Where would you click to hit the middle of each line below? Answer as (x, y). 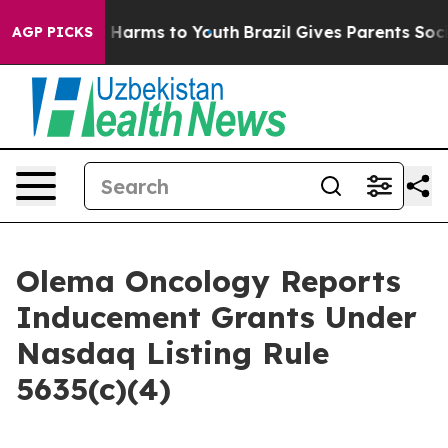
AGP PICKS (52, 32)
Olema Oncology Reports (208, 281)
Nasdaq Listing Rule (172, 353)
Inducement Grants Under (216, 317)
